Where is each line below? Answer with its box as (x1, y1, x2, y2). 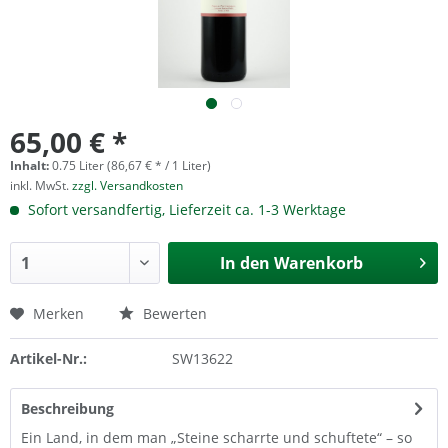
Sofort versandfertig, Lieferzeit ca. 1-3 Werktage (24, 200, 346, 219)
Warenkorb (273, 252, 363, 274)
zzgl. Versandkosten (72, 177, 183, 194)
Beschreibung (21, 399, 114, 418)
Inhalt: (10, 157, 52, 174)
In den (219, 252, 270, 274)
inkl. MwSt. (10, 177, 72, 194)
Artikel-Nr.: (10, 349, 87, 368)
